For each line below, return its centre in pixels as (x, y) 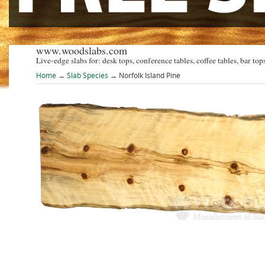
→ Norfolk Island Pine (144, 75)
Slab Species (87, 75)
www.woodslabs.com (81, 50)
